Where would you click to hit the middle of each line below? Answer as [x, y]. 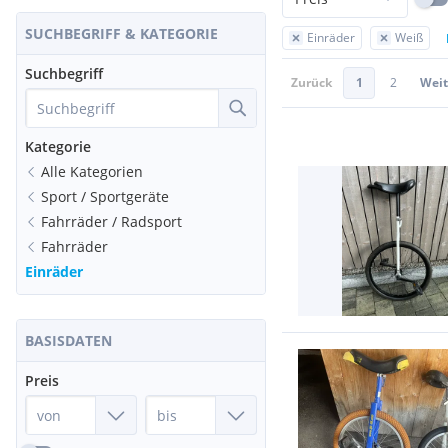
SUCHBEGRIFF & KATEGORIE [121, 33]
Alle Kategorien [92, 171]
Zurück [311, 82]
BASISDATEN [68, 340]
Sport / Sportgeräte [105, 196]
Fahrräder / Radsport [111, 221]
